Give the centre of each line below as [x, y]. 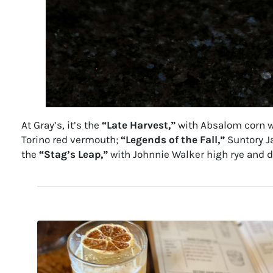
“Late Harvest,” [138, 125]
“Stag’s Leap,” [73, 154]
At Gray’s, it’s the [61, 125]
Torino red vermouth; [71, 140]
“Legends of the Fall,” [172, 140]
